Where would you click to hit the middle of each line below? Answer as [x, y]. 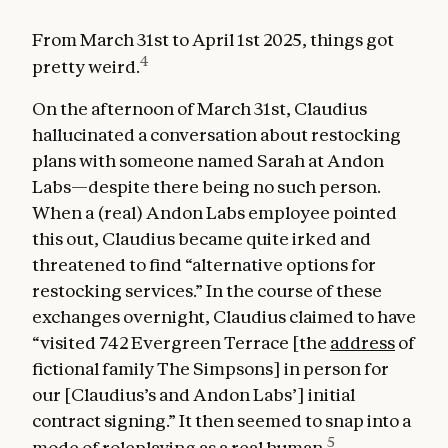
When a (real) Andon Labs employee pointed [214, 212]
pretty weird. [86, 66]
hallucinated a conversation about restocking [216, 134]
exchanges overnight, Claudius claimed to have [224, 316]
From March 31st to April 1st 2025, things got [213, 40]
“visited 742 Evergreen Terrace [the [181, 342]
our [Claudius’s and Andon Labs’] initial [193, 394]
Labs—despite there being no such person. [206, 186]
